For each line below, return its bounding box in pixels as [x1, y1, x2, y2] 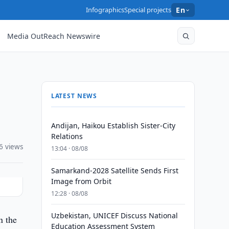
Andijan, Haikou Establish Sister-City [51, 121, 175, 130]
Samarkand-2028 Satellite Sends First [51, 166, 178, 175]
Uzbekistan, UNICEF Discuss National [51, 211, 178, 220]
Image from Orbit [51, 176, 111, 186]
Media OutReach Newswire [7, 31, 101, 41]
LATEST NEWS [51, 91, 98, 100]
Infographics [86, 5, 125, 14]
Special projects [124, 5, 172, 14]
